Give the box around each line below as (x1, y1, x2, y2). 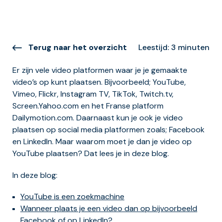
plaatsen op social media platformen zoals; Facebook (12, 124, 205, 135)
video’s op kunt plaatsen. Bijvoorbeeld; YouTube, (12, 77, 186, 88)
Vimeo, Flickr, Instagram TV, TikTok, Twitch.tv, (12, 89, 173, 100)
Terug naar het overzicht (28, 42, 127, 53)
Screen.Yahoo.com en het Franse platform (12, 101, 164, 111)
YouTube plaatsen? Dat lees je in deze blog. (12, 148, 171, 159)
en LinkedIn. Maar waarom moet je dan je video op (12, 136, 192, 147)
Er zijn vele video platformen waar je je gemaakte (12, 65, 187, 76)
